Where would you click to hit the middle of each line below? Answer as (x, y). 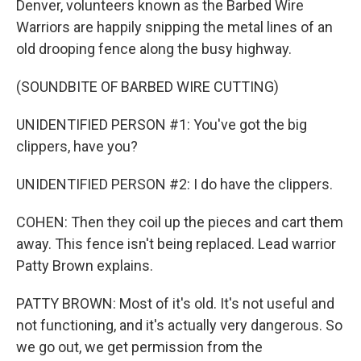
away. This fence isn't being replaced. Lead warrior (176, 244)
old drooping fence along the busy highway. (154, 49)
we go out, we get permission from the (139, 347)
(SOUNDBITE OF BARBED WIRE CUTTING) (147, 87)
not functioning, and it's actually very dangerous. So (179, 326)
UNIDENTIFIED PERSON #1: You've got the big (162, 125)
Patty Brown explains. (85, 266)
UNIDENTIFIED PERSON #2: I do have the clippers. (174, 185)
